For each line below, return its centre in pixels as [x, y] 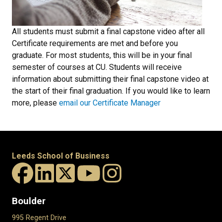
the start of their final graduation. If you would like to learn [111, 91]
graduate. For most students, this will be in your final [102, 55]
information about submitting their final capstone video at [110, 79]
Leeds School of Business [61, 156]
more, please [35, 103]
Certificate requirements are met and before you [95, 44]
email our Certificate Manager [110, 103]
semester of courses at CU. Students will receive [97, 67]
